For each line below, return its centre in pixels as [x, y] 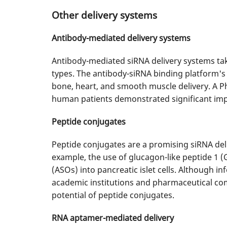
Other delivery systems [104, 15]
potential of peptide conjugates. [113, 195]
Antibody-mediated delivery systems [121, 38]
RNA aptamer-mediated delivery [113, 218]
